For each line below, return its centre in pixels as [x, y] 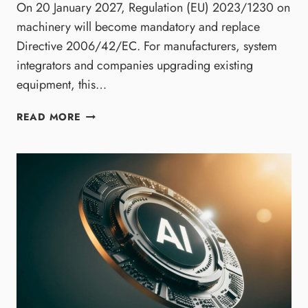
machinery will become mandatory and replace [138, 27]
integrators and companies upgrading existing [135, 66]
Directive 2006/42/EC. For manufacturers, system [147, 46]
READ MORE [49, 117]
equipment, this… [62, 85]
